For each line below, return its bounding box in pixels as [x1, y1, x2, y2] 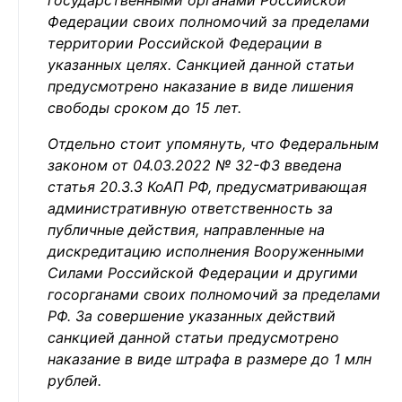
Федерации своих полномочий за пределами [48, 13, 370, 31]
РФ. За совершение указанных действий [48, 307, 336, 325]
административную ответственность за [48, 199, 333, 217]
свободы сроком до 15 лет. [48, 99, 241, 117]
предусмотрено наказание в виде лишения [48, 77, 354, 95]
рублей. [48, 371, 101, 389]
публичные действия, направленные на [48, 221, 325, 239]
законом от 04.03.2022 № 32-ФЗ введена [48, 156, 342, 174]
